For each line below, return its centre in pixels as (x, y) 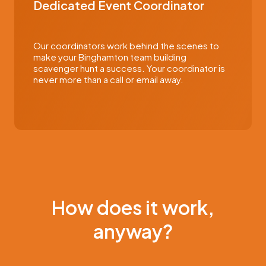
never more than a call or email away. (108, 79)
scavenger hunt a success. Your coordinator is (129, 68)
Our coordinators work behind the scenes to (126, 45)
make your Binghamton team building (110, 57)
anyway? (133, 231)
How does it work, (133, 207)
